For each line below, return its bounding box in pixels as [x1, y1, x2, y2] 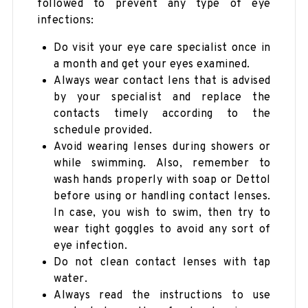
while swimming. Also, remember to [54, 156, 271, 170]
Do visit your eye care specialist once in [54, 41, 271, 55]
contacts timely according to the [54, 107, 271, 121]
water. [54, 272, 88, 286]
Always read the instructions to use [54, 288, 271, 302]
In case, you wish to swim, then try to [54, 206, 271, 220]
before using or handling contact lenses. [54, 189, 271, 203]
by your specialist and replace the [54, 90, 271, 104]
